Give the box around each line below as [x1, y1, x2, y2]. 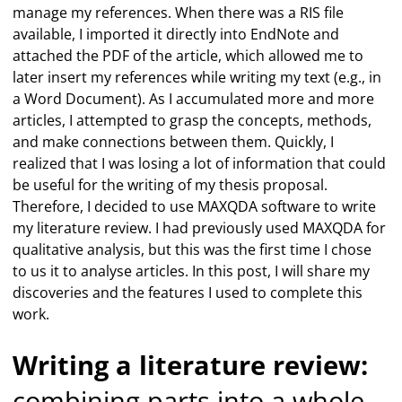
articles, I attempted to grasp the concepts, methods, [13, 110, 372, 130]
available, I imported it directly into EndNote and [13, 24, 340, 44]
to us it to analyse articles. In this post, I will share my [13, 261, 371, 281]
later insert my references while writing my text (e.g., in [13, 67, 382, 87]
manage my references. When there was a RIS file [13, 3, 345, 22]
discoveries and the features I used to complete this [13, 283, 363, 302]
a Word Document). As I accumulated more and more [13, 89, 375, 109]
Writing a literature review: [13, 347, 369, 382]
